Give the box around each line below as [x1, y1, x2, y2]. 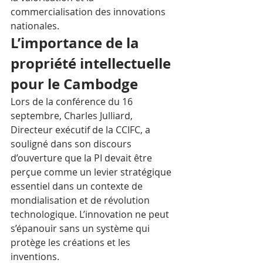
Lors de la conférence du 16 [11, 95, 135, 108]
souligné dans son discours [11, 137, 134, 150]
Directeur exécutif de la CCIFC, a [11, 123, 153, 136]
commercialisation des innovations [11, 5, 168, 18]
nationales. [11, 19, 59, 32]
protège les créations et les [11, 236, 133, 249]
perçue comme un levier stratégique [11, 166, 174, 178]
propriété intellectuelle [11, 53, 174, 73]
